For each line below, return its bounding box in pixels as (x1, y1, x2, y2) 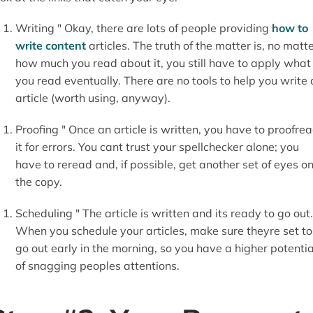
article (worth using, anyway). (15, 91, 170, 105)
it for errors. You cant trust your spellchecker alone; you (15, 140, 299, 154)
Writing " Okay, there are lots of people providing (15, 21, 272, 36)
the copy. (15, 175, 62, 189)
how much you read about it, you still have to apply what (15, 56, 311, 71)
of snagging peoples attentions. (15, 259, 180, 273)
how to (271, 21, 308, 36)
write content (15, 38, 86, 53)
